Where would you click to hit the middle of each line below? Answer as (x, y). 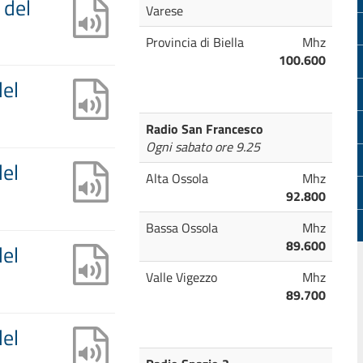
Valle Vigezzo (181, 277)
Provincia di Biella (194, 42)
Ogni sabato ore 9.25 (203, 147)
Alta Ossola (177, 178)
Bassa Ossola (181, 228)
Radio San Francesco (204, 129)
